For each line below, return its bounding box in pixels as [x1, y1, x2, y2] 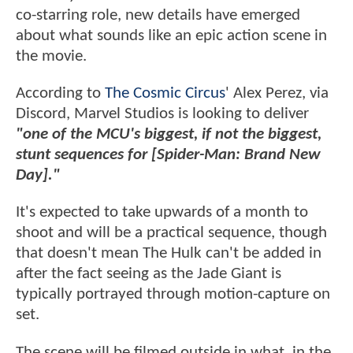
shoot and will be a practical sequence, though [16, 225, 327, 242]
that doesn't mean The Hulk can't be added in [16, 245, 321, 262]
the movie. [16, 47, 91, 65]
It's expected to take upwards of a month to [16, 204, 308, 221]
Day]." [16, 167, 64, 184]
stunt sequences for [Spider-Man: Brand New [16, 147, 321, 164]
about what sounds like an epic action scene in [16, 27, 327, 44]
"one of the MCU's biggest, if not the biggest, [16, 126, 321, 143]
